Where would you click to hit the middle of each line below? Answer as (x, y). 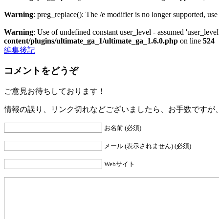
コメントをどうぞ (41, 71)
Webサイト (120, 164)
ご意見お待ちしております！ (55, 91)
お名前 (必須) (123, 128)
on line (190, 41)
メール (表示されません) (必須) (148, 146)
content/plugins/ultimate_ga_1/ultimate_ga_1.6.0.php (91, 41)
